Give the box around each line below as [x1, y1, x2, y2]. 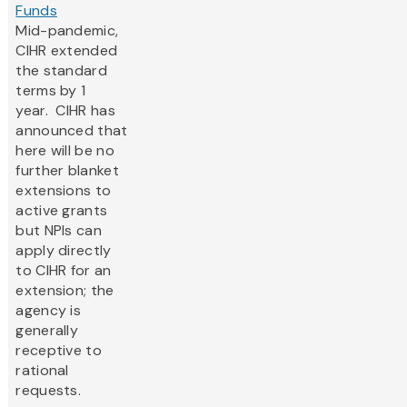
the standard [15, 61, 107, 81]
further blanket [15, 161, 119, 181]
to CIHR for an [15, 261, 112, 281]
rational [15, 361, 69, 381]
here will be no [15, 141, 114, 161]
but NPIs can [15, 221, 102, 241]
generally [15, 321, 79, 341]
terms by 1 [15, 81, 86, 101]
